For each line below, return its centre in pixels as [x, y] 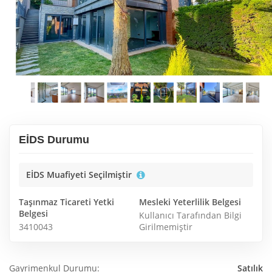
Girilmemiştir [166, 227]
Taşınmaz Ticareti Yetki [66, 202]
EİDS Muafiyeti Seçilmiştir [79, 175]
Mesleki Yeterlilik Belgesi [190, 202]
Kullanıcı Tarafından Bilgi [190, 216]
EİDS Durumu [54, 140]
